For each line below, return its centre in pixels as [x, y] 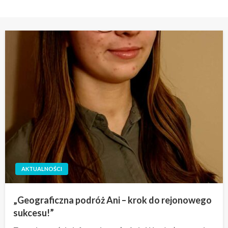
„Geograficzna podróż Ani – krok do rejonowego [112, 200]
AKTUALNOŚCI [42, 169]
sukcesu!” [34, 213]
